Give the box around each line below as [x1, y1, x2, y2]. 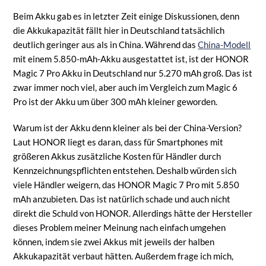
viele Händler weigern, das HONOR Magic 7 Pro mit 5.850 [13, 179, 240, 190]
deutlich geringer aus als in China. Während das [13, 39, 198, 50]
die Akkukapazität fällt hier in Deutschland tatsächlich [13, 24, 225, 36]
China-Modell [198, 39, 251, 50]
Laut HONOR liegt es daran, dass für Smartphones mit [13, 136, 224, 147]
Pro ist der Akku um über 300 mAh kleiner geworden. [13, 96, 218, 107]
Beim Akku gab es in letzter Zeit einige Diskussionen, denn [13, 10, 240, 21]
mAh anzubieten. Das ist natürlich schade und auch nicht [13, 193, 231, 204]
